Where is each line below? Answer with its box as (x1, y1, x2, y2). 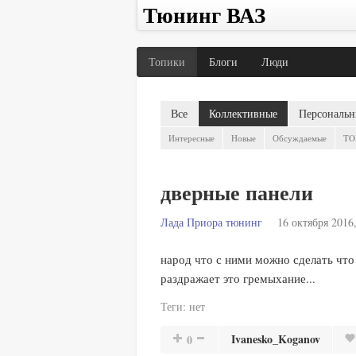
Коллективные (209, 106, 277, 121)
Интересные (168, 132, 215, 144)
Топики (149, 54, 185, 69)
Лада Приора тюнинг (161, 215, 262, 230)
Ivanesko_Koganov (231, 331, 320, 347)
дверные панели (161, 177, 313, 207)
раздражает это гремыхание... (161, 270, 315, 286)
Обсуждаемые (273, 132, 327, 144)
